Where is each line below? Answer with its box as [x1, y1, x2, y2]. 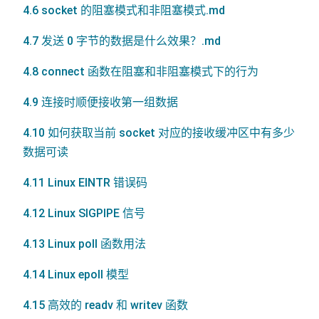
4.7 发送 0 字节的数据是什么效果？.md [23, 33, 221, 48]
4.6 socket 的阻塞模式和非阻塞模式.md [23, 3, 225, 17]
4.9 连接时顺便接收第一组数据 [23, 95, 178, 109]
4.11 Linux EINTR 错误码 [23, 175, 147, 189]
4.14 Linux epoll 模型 [23, 267, 129, 281]
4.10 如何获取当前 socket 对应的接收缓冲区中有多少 [23, 125, 295, 140]
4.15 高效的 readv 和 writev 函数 [23, 298, 188, 312]
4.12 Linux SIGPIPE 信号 [23, 206, 145, 220]
